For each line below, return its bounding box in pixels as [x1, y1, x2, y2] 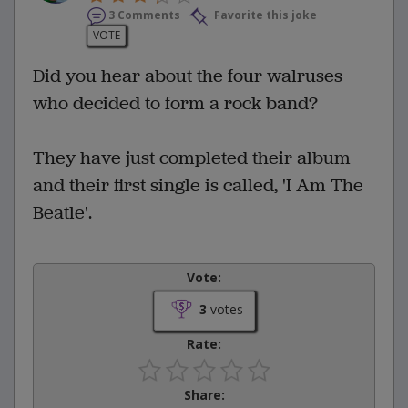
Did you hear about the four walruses [33, 64, 342, 89]
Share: [183, 386, 225, 404]
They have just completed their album [33, 146, 351, 171]
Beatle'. [33, 200, 92, 226]
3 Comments [108, 7, 180, 24]
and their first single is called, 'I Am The [33, 173, 363, 199]
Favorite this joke [211, 7, 317, 24]
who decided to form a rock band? [33, 91, 318, 117]
